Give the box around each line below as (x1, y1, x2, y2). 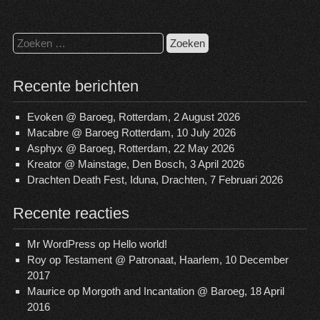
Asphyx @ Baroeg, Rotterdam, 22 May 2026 (26, 142, 234, 155)
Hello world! (112, 238, 167, 251)
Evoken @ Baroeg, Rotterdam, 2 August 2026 (26, 111, 240, 124)
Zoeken (11, 34, 47, 46)
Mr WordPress (26, 238, 96, 251)
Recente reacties (12, 204, 129, 223)
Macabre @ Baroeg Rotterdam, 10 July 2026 (26, 126, 236, 139)
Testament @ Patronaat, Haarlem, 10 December (63, 254, 289, 266)
